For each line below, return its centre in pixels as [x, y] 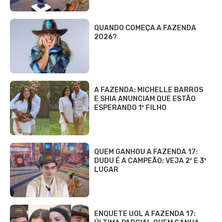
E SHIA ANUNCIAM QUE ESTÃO [145, 99]
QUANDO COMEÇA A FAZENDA [145, 28]
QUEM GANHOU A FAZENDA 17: [146, 152]
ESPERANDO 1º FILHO [130, 108]
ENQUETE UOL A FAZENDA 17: [145, 214]
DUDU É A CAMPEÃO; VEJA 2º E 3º [150, 161]
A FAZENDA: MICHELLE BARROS [149, 90]
